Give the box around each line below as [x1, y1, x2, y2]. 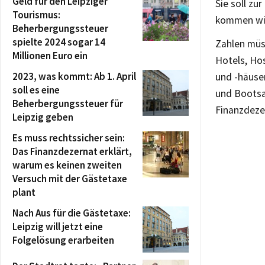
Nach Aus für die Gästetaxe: [12, 206, 131, 219]
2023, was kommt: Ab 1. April [12, 69, 136, 83]
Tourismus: [12, 8, 60, 21]
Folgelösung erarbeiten [12, 233, 114, 247]
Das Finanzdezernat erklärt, [12, 144, 132, 158]
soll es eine [12, 83, 60, 96]
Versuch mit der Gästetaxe [12, 172, 127, 185]
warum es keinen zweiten [12, 158, 122, 172]
